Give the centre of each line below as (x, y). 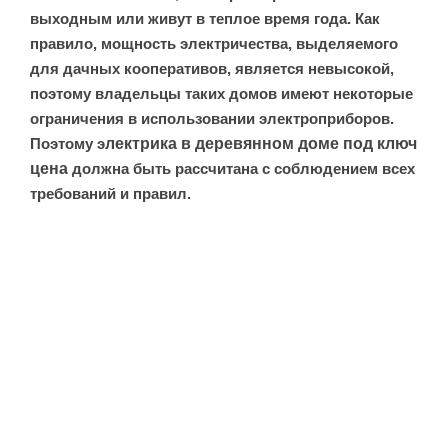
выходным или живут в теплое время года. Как (205, 18)
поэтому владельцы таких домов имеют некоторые (221, 93)
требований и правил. (110, 193)
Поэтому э (67, 143)
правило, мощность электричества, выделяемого (214, 43)
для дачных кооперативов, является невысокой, (212, 68)
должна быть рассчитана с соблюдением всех (243, 168)
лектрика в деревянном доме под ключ (261, 143)
